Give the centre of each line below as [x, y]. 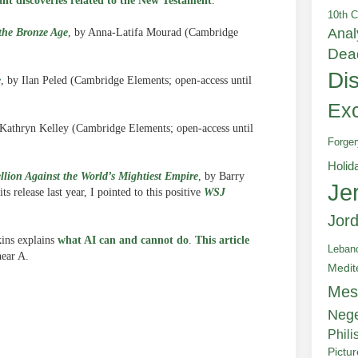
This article [222, 240]
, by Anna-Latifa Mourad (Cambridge [153, 32]
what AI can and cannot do [123, 240]
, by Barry [221, 176]
